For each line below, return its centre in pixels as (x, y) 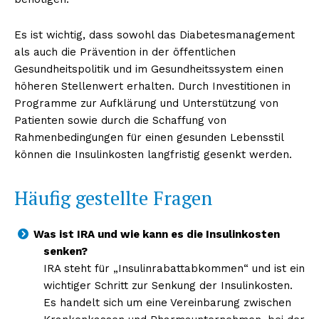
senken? (65, 251)
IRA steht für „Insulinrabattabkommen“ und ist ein (174, 268)
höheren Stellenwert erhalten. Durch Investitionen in (152, 86)
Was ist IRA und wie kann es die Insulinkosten (157, 234)
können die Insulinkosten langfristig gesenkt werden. (153, 154)
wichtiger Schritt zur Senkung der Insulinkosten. (168, 285)
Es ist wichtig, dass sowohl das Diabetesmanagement (155, 35)
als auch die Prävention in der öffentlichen (125, 52)
